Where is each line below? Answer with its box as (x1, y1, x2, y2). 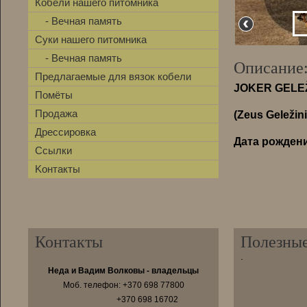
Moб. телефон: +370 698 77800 (62, 280, 184, 290)
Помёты (35, 89, 73, 101)
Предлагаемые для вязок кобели (35, 71, 191, 82)
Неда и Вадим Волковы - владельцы (48, 266, 199, 275)
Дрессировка (35, 126, 96, 138)
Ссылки (35, 145, 72, 156)
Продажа (35, 108, 77, 119)
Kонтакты (35, 163, 80, 175)
